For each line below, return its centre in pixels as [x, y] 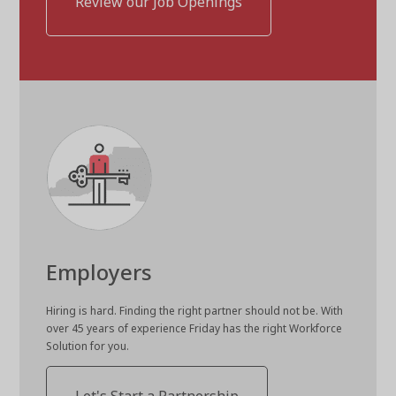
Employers [99, 271]
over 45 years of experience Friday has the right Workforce [194, 328]
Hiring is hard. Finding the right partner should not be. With [195, 310]
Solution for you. [88, 346]
